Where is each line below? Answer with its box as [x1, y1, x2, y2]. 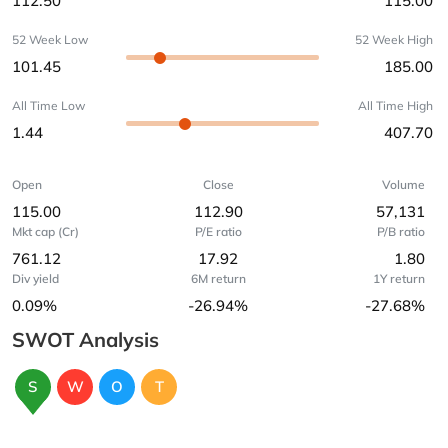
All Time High [358, 98, 433, 113]
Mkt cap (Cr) [12, 224, 79, 239]
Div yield [12, 271, 59, 286]
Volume [381, 177, 425, 192]
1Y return [372, 271, 425, 286]
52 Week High [355, 32, 433, 47]
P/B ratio [376, 224, 425, 239]
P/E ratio [194, 224, 242, 239]
